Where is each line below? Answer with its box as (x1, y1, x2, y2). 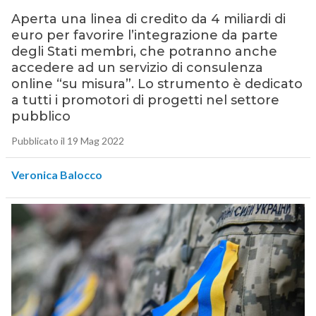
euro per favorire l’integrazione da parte (11, 28, 278, 44)
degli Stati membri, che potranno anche (11, 44, 277, 60)
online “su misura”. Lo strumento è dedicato (11, 76, 303, 92)
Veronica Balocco (11, 168, 102, 182)
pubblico (11, 109, 71, 125)
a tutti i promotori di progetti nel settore (11, 92, 279, 109)
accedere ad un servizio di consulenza (11, 60, 263, 76)
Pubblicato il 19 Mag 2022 (11, 135, 124, 147)
